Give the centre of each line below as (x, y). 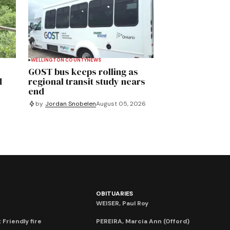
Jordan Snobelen (71, 103)
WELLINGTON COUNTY (59, 60)
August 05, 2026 (121, 103)
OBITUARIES (114, 194)
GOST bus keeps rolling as (83, 72)
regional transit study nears (87, 82)
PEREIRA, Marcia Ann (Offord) (143, 222)
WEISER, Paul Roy (122, 204)
